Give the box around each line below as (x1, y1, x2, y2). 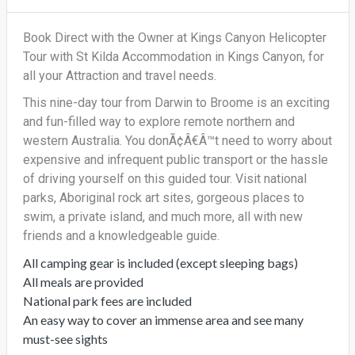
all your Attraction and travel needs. (22, 68, 216, 83)
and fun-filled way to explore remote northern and (22, 114, 295, 129)
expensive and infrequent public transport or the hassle (22, 152, 328, 167)
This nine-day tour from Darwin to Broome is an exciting (22, 95, 330, 110)
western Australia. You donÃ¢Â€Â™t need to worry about (22, 133, 332, 148)
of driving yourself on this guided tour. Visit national (22, 171, 307, 186)
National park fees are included (22, 293, 192, 308)
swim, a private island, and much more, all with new (22, 209, 303, 224)
